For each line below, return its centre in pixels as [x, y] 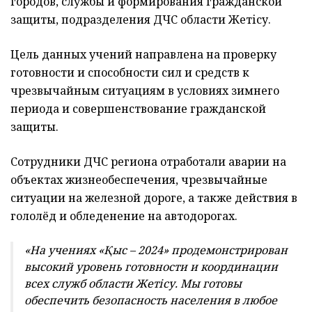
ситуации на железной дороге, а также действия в [154, 198]
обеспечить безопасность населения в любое [151, 300]
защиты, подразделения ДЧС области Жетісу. [141, 19]
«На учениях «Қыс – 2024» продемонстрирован [156, 250]
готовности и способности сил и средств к [130, 72]
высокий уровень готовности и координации [151, 267]
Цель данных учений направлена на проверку [143, 54]
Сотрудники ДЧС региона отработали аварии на [148, 162]
